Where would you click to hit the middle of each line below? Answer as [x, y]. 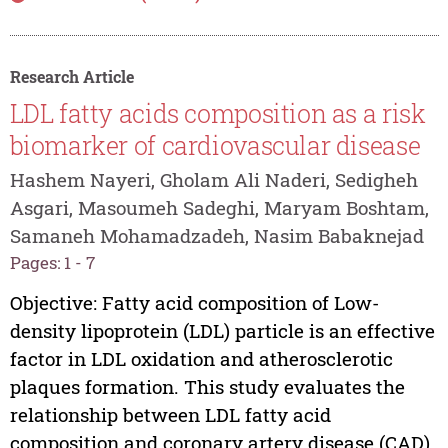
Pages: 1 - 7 [52, 262]
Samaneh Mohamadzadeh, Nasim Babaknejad [216, 235]
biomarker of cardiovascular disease [215, 146]
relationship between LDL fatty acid [170, 415]
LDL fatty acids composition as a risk [217, 114]
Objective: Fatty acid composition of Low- [194, 303]
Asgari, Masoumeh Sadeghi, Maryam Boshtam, [219, 207]
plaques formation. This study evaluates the [207, 387]
